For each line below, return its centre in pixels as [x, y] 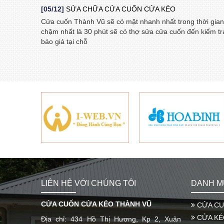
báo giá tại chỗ [64, 42]
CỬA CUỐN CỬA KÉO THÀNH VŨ [96, 204]
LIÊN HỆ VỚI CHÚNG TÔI [89, 183]
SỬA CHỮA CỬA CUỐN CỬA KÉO [120, 9]
